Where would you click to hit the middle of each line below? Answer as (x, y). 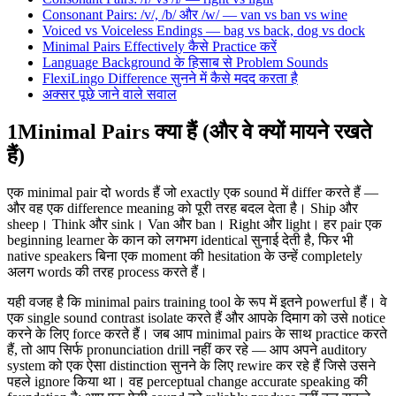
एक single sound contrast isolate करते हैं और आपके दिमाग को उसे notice (196, 318)
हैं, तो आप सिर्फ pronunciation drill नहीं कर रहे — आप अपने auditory (187, 350)
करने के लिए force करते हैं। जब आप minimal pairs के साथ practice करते (197, 334)
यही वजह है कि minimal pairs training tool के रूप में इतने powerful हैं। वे (197, 302)
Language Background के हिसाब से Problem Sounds (185, 62)
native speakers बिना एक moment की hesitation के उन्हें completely (185, 256)
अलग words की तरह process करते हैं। (107, 272)
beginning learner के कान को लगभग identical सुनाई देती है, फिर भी (180, 240)
